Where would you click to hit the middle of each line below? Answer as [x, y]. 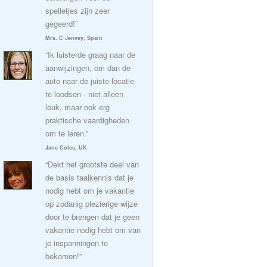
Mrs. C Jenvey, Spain [74, 38]
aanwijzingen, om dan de [88, 68]
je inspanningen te [77, 243]
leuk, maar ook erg [77, 107]
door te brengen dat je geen [92, 217]
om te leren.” [67, 133]
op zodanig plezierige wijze [91, 204]
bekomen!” [63, 256]
